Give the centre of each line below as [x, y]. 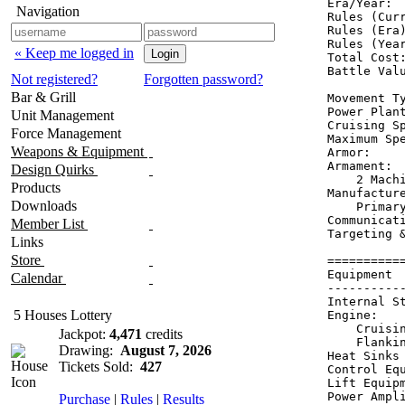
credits [162, 334]
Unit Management [64, 115]
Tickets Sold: [99, 367]
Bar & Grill [45, 97]
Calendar [38, 278]
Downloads [46, 206]
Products [38, 188]
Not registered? [54, 79]
